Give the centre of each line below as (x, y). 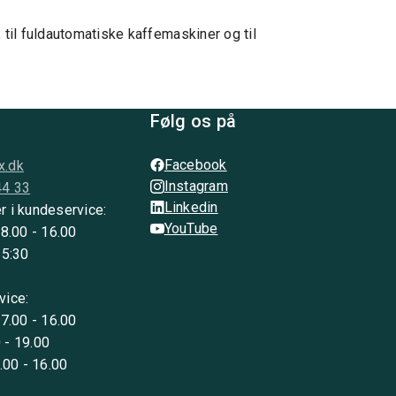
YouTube (191, 228)
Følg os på (193, 121)
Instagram (196, 186)
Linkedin (191, 207)
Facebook (195, 164)
